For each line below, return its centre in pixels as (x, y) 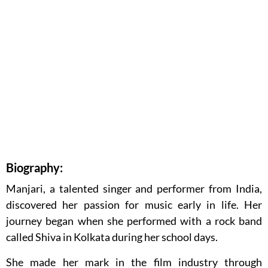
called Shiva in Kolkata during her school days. (112, 237)
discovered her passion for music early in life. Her (134, 205)
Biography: (34, 168)
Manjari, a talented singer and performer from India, (134, 189)
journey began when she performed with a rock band (134, 221)
